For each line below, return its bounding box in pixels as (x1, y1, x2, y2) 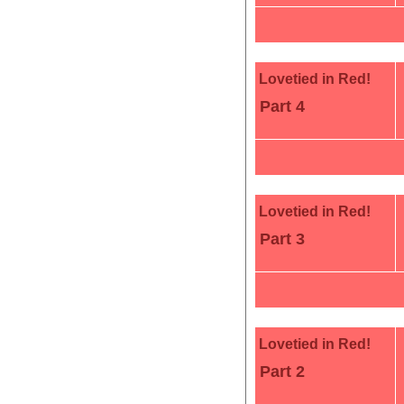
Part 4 (260, 97, 305, 115)
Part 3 (260, 230, 305, 248)
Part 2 (260, 363, 305, 381)
